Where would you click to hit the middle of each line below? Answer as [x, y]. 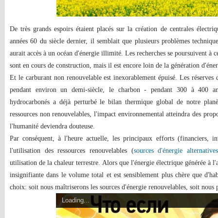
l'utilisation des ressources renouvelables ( [72, 151]
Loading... [76, 200]
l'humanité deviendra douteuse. [52, 126]
